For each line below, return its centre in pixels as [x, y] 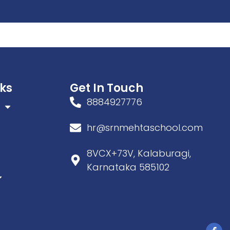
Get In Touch [107, 88]
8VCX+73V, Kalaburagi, [139, 154]
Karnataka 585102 [128, 167]
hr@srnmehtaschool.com [145, 128]
